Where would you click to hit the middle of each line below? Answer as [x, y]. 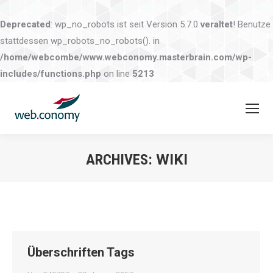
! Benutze [252, 24]
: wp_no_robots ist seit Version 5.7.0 [126, 24]
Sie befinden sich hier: [180, 178]
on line [117, 74]
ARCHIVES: [121, 160]
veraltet [217, 24]
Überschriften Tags [81, 252]
